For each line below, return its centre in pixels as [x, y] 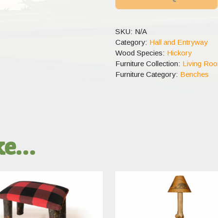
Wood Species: [141, 53]
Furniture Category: [147, 74]
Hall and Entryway [178, 42]
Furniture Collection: [149, 64]
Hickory [179, 53]
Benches [194, 74]
